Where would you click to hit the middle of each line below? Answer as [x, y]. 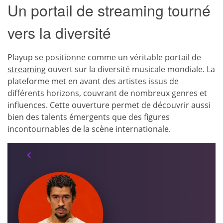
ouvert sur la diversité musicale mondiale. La [130, 69]
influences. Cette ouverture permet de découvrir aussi [109, 105]
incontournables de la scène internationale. [89, 129]
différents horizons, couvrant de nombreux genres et [107, 93]
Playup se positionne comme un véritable [86, 57]
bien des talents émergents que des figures [89, 117]
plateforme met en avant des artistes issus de [93, 81]
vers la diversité [59, 32]
